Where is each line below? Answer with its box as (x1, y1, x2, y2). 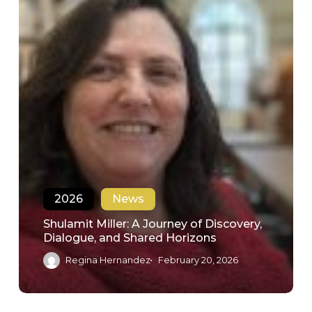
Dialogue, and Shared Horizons (42, 231, 217, 244)
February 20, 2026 (157, 254, 238, 265)
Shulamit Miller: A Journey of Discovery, (42, 217, 262, 231)
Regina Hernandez (65, 254, 150, 265)
